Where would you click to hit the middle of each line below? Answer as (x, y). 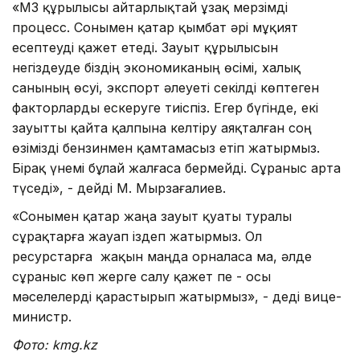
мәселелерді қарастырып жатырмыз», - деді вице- (177, 296)
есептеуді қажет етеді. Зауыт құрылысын (145, 47)
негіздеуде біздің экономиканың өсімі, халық (156, 67)
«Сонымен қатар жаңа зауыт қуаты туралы (152, 216)
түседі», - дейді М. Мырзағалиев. (119, 188)
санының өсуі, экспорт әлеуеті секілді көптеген (166, 87)
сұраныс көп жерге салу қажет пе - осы (141, 276)
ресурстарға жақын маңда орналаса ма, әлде (162, 256)
